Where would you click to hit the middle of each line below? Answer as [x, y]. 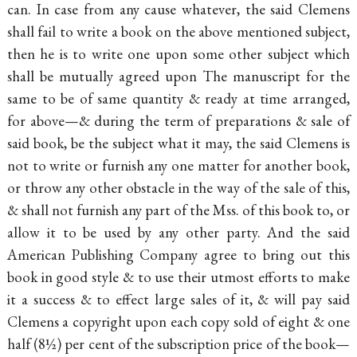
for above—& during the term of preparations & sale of [178, 121]
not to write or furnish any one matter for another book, [178, 166]
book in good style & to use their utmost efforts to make [178, 277]
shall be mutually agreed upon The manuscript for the [178, 76]
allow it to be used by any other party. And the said [178, 233]
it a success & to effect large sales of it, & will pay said [178, 300]
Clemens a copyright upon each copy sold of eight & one [178, 322]
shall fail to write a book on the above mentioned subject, [178, 32]
